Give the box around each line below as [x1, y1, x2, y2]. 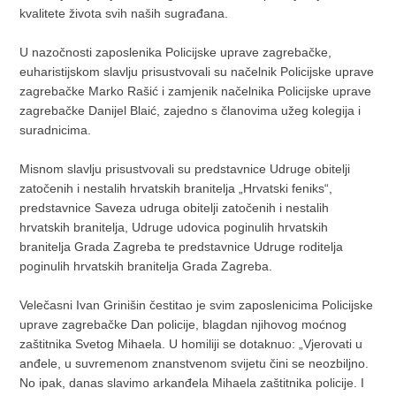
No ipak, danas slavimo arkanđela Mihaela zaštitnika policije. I [19, 376, 365, 391]
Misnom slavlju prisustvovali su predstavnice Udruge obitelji [19, 162, 351, 177]
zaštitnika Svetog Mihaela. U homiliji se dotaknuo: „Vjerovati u [19, 337, 363, 352]
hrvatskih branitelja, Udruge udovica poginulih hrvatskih [19, 220, 329, 235]
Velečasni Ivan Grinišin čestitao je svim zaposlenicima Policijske [19, 298, 374, 313]
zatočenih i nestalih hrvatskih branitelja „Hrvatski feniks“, [19, 181, 333, 196]
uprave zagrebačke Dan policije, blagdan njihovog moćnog [19, 317, 347, 332]
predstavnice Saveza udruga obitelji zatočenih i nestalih [19, 201, 330, 216]
